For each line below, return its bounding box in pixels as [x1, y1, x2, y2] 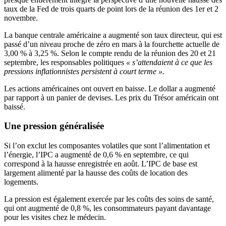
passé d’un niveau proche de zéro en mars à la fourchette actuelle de [4, 39, 219, 48]
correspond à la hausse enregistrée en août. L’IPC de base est [4, 159, 197, 168]
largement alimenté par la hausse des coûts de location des [4, 168, 188, 178]
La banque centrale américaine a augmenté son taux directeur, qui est [4, 30, 222, 39]
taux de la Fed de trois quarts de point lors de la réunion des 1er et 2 [4, 4, 218, 13]
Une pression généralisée [4, 121, 104, 132]
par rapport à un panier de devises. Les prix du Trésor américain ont [4, 93, 218, 102]
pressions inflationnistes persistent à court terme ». [4, 67, 164, 76]
